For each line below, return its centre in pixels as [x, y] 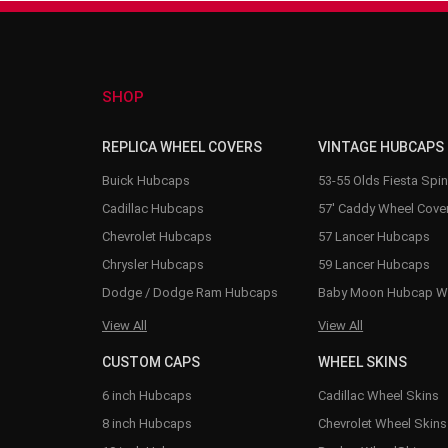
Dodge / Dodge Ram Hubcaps [190, 292]
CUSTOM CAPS [151, 361]
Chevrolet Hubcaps [157, 236]
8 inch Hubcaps [147, 423]
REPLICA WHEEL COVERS [182, 146]
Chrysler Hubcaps [153, 264]
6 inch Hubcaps [147, 395]
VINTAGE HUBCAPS [381, 146]
